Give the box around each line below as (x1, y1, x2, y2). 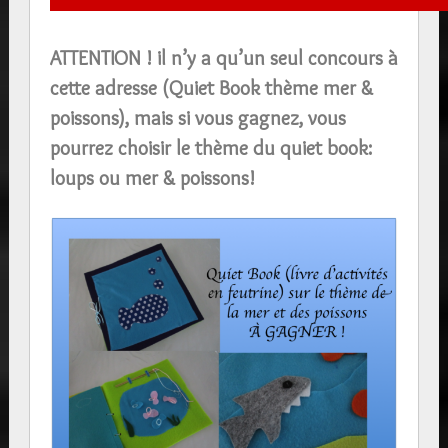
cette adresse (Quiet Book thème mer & (49, 76, 373, 100)
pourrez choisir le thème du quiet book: (49, 136, 372, 160)
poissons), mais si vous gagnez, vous (49, 106, 346, 130)
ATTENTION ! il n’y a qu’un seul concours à (49, 46, 398, 70)
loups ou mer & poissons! (49, 166, 255, 190)
